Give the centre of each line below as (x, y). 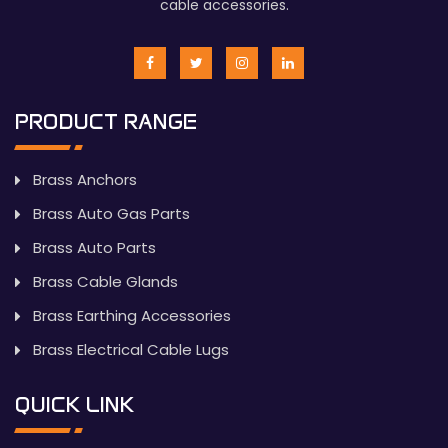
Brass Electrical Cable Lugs (131, 350)
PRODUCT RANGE (106, 122)
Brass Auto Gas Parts (111, 214)
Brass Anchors (85, 180)
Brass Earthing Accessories (132, 316)
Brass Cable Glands (105, 282)
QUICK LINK (74, 405)
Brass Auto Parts (94, 248)
